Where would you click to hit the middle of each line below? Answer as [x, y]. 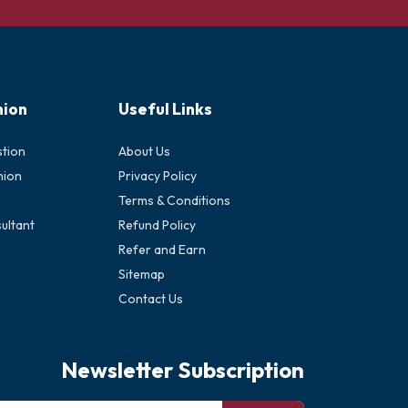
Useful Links [165, 109]
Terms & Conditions [174, 200]
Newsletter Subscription [183, 370]
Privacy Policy [158, 176]
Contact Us [151, 299]
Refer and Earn [162, 250]
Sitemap [142, 274]
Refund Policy [157, 225]
